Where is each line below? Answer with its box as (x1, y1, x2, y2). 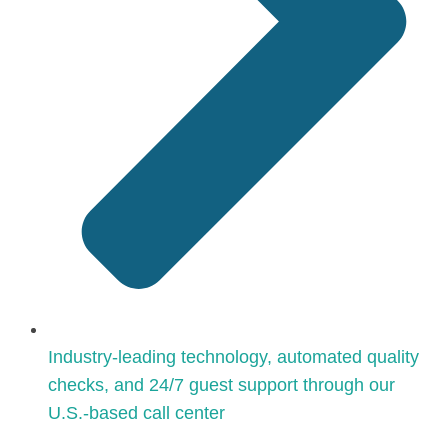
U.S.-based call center (48, 403, 225, 424)
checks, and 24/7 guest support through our (48, 375, 395, 396)
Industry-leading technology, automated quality (48, 347, 419, 368)
